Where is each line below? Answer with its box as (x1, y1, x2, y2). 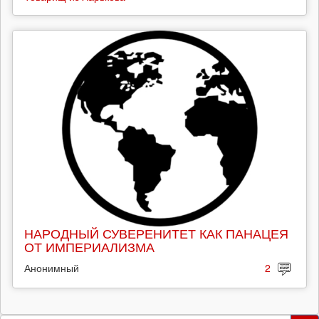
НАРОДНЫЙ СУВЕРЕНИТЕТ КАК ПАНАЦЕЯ (24, 223, 288, 242)
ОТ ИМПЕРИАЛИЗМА (24, 236, 155, 256)
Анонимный (24, 260, 79, 275)
